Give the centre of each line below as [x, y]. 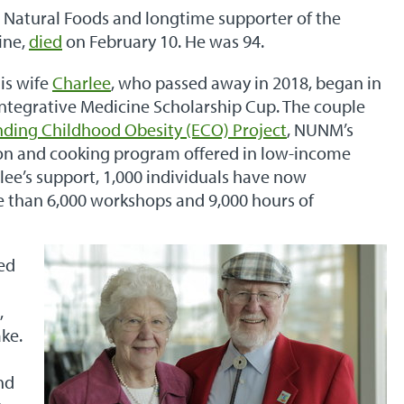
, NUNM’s [320, 129]
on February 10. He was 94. [165, 41]
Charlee [82, 83]
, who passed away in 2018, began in [246, 83]
